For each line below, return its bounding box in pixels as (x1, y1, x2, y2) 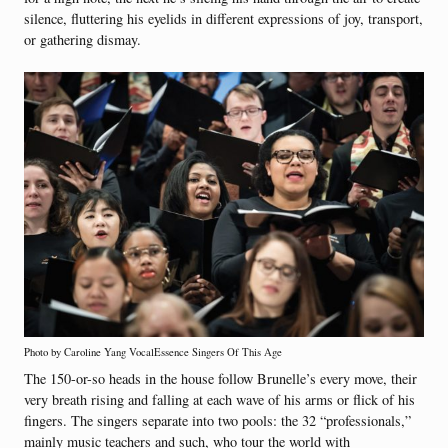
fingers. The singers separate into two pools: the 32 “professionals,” (24, 410, 411, 430)
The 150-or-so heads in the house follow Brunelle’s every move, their (24, 368, 417, 388)
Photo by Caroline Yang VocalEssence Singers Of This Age (24, 345, 282, 360)
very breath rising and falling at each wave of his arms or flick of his (24, 389, 415, 409)
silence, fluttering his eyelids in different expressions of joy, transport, (24, 9, 423, 29)
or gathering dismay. (24, 30, 141, 50)
